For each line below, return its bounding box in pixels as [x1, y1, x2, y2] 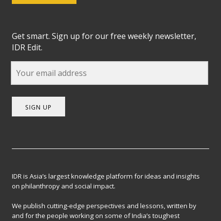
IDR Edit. [12, 42, 43, 53]
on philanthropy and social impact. [12, 181, 116, 190]
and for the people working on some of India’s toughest [12, 211, 180, 220]
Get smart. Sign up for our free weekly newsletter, [12, 31, 197, 42]
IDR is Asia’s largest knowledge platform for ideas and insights [12, 171, 200, 181]
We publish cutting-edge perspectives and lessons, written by [12, 201, 197, 210]
